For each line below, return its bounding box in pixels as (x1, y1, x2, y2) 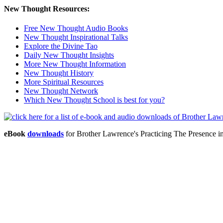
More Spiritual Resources (24, 77, 104, 86)
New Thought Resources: (4, 4, 90, 13)
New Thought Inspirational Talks (24, 32, 128, 41)
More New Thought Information (24, 59, 126, 68)
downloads (27, 129, 64, 138)
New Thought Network (24, 86, 98, 95)
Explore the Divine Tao (24, 41, 98, 50)
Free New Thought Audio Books (24, 23, 128, 32)
